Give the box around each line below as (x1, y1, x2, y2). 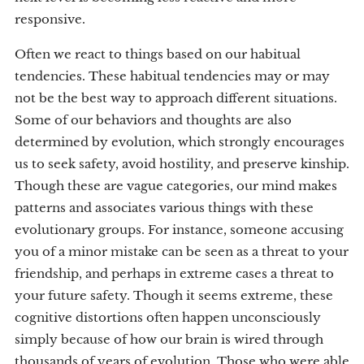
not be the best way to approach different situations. (15, 90, 337, 106)
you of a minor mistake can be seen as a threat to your (15, 244, 349, 259)
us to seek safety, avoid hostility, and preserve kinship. (15, 156, 349, 171)
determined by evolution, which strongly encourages (15, 134, 344, 149)
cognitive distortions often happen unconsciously (15, 310, 321, 325)
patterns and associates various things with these (15, 200, 314, 215)
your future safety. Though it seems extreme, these (15, 288, 333, 303)
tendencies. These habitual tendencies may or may (15, 68, 330, 84)
